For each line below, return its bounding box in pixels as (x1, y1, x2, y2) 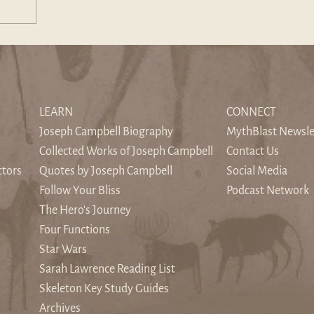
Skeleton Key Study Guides (39, 282, 169, 296)
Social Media (226, 165, 287, 178)
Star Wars (39, 243, 87, 257)
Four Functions (39, 224, 110, 237)
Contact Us (226, 145, 279, 158)
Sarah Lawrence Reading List (39, 263, 175, 276)
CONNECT (226, 106, 276, 119)
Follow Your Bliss (39, 184, 121, 198)
